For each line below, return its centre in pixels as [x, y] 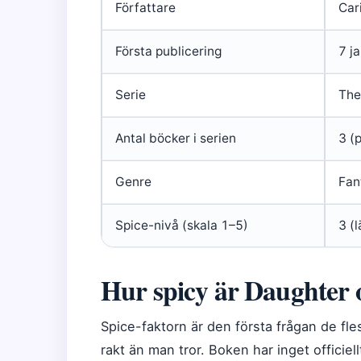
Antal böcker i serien [176, 138]
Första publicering [168, 51]
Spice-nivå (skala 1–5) [182, 225]
